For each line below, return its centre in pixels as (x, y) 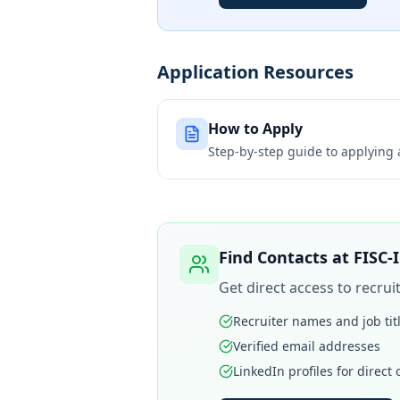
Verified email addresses (307, 346)
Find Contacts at (286, 257)
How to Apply (255, 129)
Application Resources (255, 72)
